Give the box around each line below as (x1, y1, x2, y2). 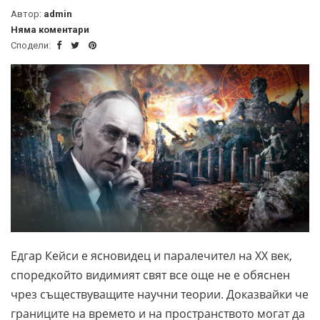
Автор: (11, 8, 44, 19)
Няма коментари (11, 24, 89, 35)
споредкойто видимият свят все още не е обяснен (11, 266, 290, 283)
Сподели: (11, 39, 53, 51)
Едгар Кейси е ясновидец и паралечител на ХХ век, (11, 247, 292, 264)
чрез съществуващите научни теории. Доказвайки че (11, 286, 309, 302)
